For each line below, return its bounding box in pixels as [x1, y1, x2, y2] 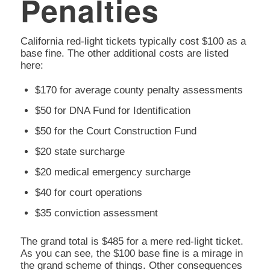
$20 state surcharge [34, 146, 125, 158]
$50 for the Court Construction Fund [34, 125, 196, 137]
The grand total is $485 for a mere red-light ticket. [20, 236, 243, 248]
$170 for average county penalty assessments [34, 84, 243, 96]
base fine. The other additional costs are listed [20, 47, 228, 59]
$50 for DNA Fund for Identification [34, 105, 190, 117]
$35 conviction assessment [34, 207, 158, 219]
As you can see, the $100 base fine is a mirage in [20, 248, 243, 260]
